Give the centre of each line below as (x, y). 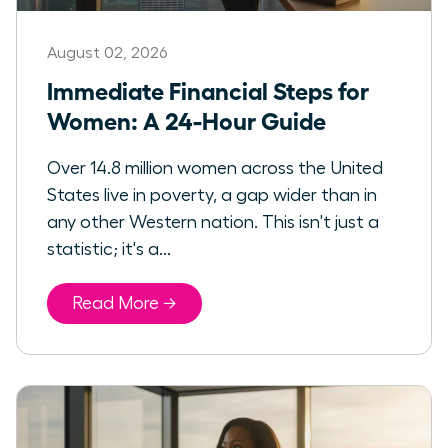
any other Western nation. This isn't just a (213, 222)
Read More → (124, 303)
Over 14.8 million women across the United (215, 168)
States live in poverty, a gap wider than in (212, 195)
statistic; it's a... (109, 249)
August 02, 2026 (107, 53)
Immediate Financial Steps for (208, 90)
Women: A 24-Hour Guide (186, 120)
